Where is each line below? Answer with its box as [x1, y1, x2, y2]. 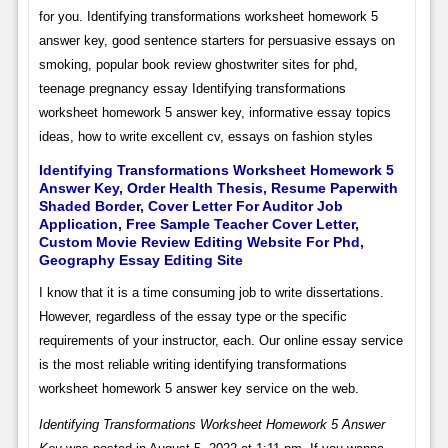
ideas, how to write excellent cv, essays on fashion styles [38, 129, 373, 145]
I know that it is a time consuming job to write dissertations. [38, 285, 384, 301]
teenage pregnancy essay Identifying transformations [38, 81, 346, 97]
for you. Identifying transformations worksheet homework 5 [38, 9, 378, 25]
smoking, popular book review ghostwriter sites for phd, [38, 57, 358, 73]
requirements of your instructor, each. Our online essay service [38, 333, 403, 349]
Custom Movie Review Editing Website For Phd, [38, 234, 364, 251]
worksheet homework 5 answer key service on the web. [38, 381, 359, 397]
